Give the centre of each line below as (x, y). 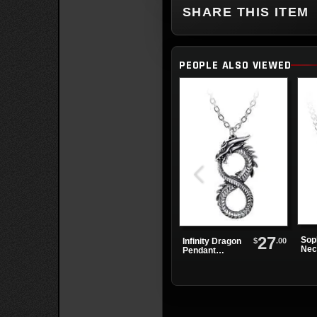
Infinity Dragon (212, 241)
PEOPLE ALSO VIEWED (235, 65)
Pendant (199, 250)
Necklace (202, 259)
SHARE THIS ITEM (246, 12)
